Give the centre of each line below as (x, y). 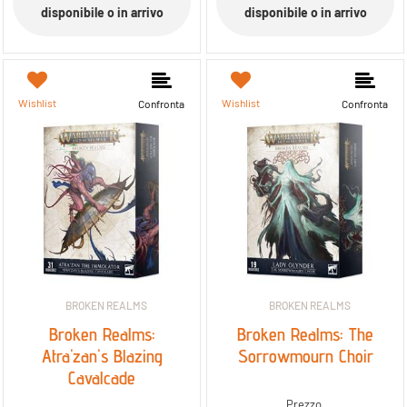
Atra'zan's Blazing (102, 357)
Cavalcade (102, 378)
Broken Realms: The (305, 335)
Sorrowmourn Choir (305, 357)
